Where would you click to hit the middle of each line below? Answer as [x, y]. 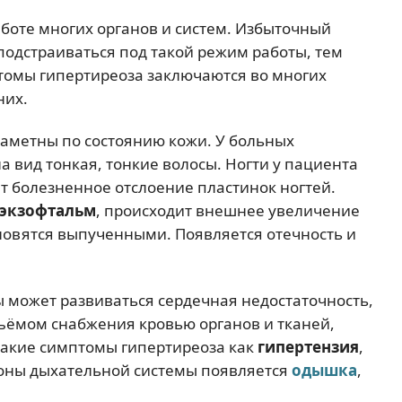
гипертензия [308, 346]
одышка [324, 370]
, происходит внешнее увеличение [228, 211]
